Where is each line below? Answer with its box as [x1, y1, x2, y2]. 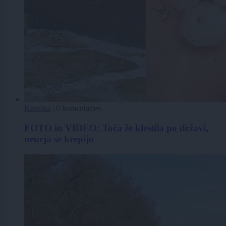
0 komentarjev [56, 104, 101, 113]
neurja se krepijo [24, 133, 94, 144]
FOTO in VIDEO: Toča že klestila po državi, [24, 122, 208, 133]
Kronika [24, 104, 50, 113]
